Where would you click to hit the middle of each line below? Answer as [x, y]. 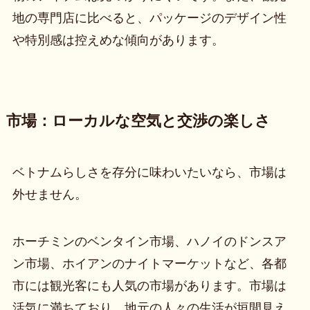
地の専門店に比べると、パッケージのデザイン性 [149, 18]
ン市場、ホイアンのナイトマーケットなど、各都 [149, 263]
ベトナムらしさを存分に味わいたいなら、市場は [149, 172]
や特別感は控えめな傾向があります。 [118, 40]
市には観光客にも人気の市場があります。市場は [149, 285]
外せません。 [49, 194]
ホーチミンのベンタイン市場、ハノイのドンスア [149, 241]
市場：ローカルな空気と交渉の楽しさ [138, 121]
